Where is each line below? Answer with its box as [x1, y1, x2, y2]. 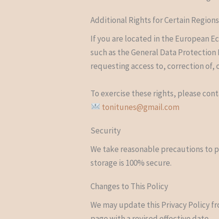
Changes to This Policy [90, 180, 169, 192]
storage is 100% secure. [90, 157, 172, 168]
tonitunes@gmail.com [101, 101, 179, 112]
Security [90, 125, 121, 136]
